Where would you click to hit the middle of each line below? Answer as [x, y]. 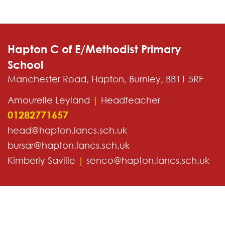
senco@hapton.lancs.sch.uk [148, 160]
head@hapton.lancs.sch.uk [67, 130]
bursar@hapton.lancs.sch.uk [69, 145]
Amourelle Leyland [50, 100]
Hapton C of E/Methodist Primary [94, 49]
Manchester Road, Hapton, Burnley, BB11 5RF [105, 79]
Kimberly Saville [43, 160]
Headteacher [129, 100]
